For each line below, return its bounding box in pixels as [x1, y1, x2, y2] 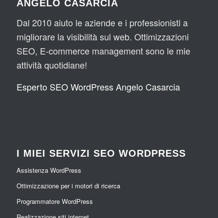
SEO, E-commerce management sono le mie [16, 44, 190, 57]
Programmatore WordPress [16, 196, 93, 206]
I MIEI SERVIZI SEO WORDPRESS [16, 147, 186, 159]
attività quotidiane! [16, 58, 87, 72]
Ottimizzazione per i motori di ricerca [16, 181, 120, 190]
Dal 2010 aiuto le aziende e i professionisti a [16, 16, 188, 29]
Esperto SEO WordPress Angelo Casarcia [16, 80, 180, 93]
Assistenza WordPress [16, 165, 81, 175]
